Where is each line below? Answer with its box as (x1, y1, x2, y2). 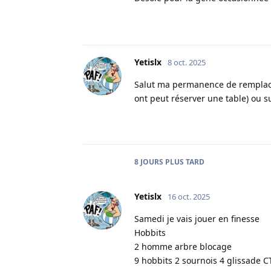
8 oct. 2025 (168, 56, 206, 68)
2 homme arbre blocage (134, 240, 232, 252)
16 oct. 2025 (168, 191, 210, 202)
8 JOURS (134, 156, 163, 167)
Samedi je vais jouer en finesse (134, 212, 260, 224)
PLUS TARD (163, 156, 204, 167)
